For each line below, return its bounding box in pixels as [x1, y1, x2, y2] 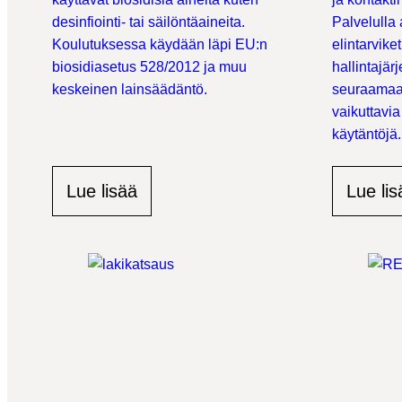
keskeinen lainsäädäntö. [52, 82, 207, 97]
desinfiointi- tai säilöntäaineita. [52, 14, 245, 30]
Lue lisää [66, 181, 137, 201]
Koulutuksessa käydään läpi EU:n [52, 37, 267, 52]
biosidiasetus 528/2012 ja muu [52, 59, 247, 74]
